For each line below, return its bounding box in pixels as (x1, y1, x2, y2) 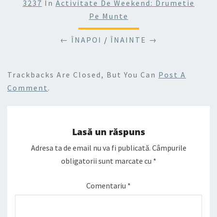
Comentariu (86, 181, 127, 191)
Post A (158, 70, 186, 79)
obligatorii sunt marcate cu (61, 156, 153, 166)
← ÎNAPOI (60, 35, 102, 45)
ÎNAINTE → (110, 35, 157, 45)
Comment (7, 83, 48, 93)
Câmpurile (152, 143, 186, 153)
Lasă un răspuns (72, 126, 145, 138)
